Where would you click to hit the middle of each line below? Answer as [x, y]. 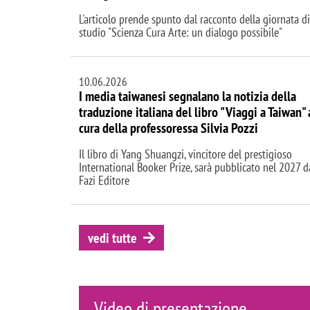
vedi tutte [112, 238]
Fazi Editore [104, 180]
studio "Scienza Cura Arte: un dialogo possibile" [181, 32]
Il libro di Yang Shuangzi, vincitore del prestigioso [185, 154]
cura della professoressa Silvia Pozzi [168, 128]
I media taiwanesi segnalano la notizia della [188, 96]
